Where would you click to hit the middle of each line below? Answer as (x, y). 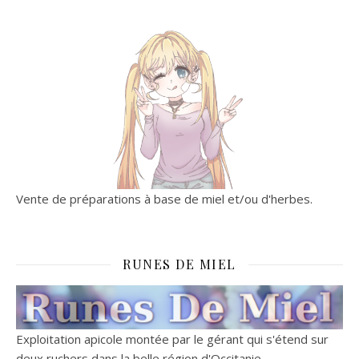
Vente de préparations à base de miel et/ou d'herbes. (164, 199)
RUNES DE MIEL (179, 264)
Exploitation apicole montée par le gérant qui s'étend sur (172, 339)
